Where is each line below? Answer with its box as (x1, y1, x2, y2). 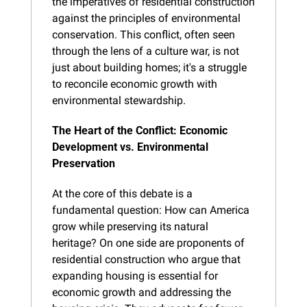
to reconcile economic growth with (52, 77, 217, 90)
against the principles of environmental (52, 11, 241, 25)
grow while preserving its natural (52, 219, 208, 233)
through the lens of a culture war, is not (52, 44, 239, 58)
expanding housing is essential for (52, 269, 218, 282)
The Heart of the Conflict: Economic (52, 123, 228, 137)
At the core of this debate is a (52, 186, 193, 200)
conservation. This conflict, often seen (52, 27, 235, 41)
